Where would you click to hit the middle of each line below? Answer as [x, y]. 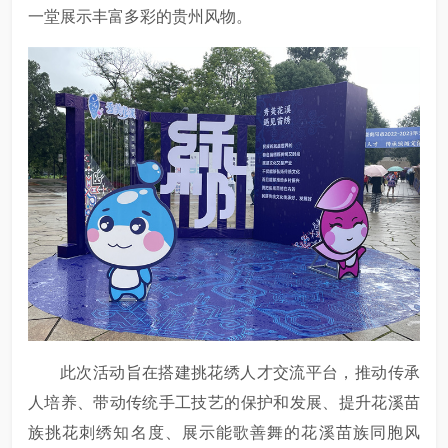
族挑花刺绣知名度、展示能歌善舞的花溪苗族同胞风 [224, 432]
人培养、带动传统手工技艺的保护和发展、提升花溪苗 [224, 402]
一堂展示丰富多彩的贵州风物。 [140, 16]
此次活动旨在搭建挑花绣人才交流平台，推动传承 [240, 372]
